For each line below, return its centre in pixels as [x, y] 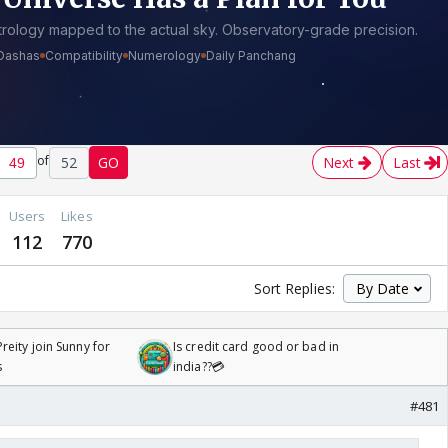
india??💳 [199, 367]
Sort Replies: [294, 289]
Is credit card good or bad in [256, 347]
